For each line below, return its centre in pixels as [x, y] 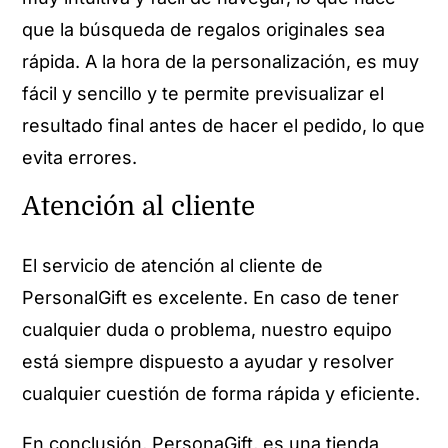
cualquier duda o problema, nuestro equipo [207, 330]
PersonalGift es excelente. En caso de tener [211, 298]
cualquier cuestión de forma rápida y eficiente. [224, 394]
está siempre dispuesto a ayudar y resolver [208, 362]
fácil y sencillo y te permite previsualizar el [203, 93]
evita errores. [82, 157]
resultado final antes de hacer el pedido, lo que [224, 125]
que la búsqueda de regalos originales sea [204, 29]
